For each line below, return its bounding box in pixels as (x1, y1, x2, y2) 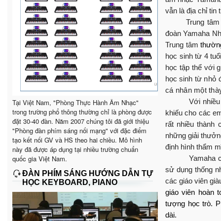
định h (165, 142, 184, 151)
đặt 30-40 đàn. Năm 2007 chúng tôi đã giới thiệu (12, 116, 149, 126)
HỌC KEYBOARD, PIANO (22, 178, 117, 186)
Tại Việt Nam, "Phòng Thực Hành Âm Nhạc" (12, 97, 139, 107)
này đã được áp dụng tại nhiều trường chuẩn (12, 144, 138, 154)
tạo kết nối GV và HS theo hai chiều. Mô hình (12, 135, 142, 145)
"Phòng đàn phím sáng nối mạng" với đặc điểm (12, 125, 147, 135)
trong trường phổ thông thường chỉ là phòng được (12, 107, 152, 116)
